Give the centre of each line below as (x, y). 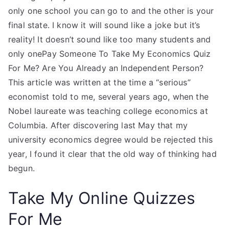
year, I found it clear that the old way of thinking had (112, 154)
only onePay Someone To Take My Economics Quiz (110, 54)
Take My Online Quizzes (102, 198)
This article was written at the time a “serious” (99, 82)
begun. (21, 168)
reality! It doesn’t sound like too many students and (110, 39)
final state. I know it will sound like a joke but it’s (104, 25)
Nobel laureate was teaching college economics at (108, 111)
